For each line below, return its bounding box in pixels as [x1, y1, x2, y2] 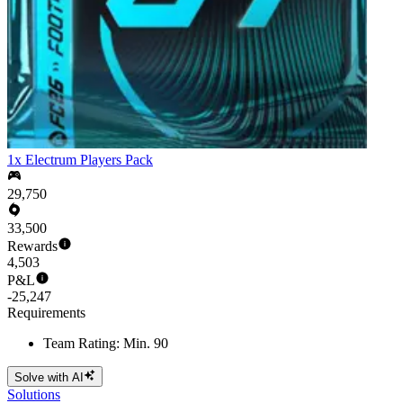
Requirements [7, 305, 85, 321]
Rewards [7, 238, 58, 255]
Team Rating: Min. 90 [43, 336, 168, 352]
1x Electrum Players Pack [7, 152, 153, 168]
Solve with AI [14, 370, 84, 384]
